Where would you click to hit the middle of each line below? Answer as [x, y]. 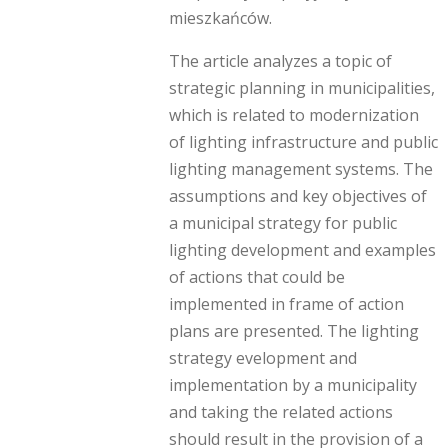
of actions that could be [257, 277]
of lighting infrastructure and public [303, 142]
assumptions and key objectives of [298, 196]
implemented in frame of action [286, 304]
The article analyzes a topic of [280, 61]
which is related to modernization [294, 115]
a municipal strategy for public [283, 223]
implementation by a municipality [293, 385]
